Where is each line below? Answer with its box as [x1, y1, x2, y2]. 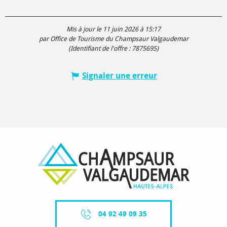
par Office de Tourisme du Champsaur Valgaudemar [39, 34, 188, 43]
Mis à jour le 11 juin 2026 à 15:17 [66, 25, 161, 33]
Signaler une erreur [82, 70, 157, 81]
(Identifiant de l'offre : [68, 44, 132, 52]
